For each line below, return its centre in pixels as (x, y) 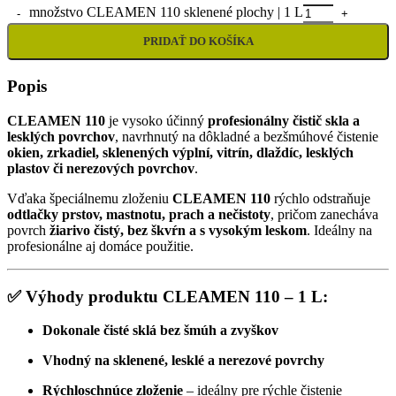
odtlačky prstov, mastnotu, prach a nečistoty (139, 214)
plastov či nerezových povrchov (101, 168)
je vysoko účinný (156, 120)
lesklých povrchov (61, 136)
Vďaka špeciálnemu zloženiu (90, 198)
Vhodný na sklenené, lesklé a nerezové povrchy (183, 361)
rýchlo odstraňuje (320, 198)
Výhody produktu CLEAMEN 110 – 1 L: (177, 296)
